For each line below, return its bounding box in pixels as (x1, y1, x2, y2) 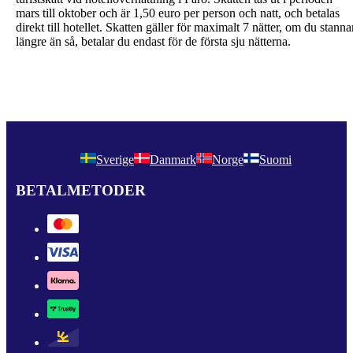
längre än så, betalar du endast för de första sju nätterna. (16, 35, 291, 49)
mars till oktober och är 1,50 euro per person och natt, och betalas (16, 6, 340, 20)
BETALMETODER (16, 181, 146, 199)
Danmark (150, 153, 196, 167)
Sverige (96, 153, 134, 167)
